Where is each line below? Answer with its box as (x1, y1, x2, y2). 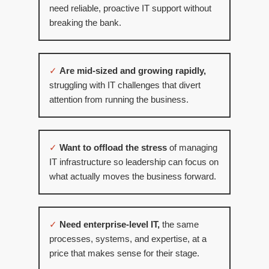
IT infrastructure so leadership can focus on (49, 157, 219, 168)
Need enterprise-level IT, (59, 220, 162, 230)
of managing (167, 143, 217, 153)
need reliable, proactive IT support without (49, 4, 211, 14)
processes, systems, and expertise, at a (49, 234, 207, 244)
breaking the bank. (49, 18, 121, 28)
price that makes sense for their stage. (49, 249, 199, 259)
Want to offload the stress (59, 143, 167, 153)
